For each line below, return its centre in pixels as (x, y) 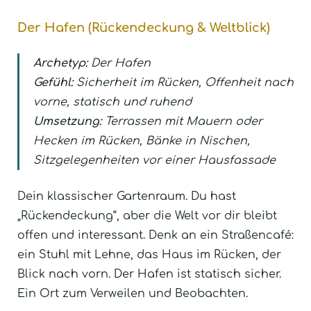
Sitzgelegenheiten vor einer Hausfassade (154, 161)
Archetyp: (60, 64)
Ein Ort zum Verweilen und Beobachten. (133, 294)
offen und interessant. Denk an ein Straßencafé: (155, 236)
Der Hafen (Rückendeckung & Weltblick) (144, 28)
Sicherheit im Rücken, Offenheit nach (183, 83)
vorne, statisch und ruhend (112, 102)
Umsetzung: (67, 122)
